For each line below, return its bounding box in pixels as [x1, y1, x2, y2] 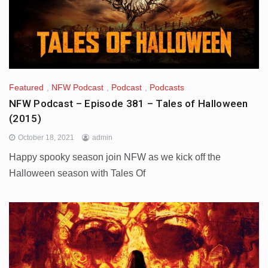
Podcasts [150, 83, 184, 93]
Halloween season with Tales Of [9, 168, 145, 179]
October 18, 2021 [18, 133, 74, 142]
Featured [9, 83, 44, 93]
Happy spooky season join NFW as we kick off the [9, 152, 221, 163]
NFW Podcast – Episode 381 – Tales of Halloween [9, 98, 248, 110]
